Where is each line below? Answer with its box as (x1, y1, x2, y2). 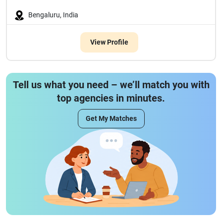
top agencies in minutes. (57, 92, 165, 104)
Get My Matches (85, 114, 137, 122)
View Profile (90, 38, 128, 46)
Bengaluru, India (28, 11, 78, 19)
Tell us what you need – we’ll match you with (12, 79, 210, 91)
